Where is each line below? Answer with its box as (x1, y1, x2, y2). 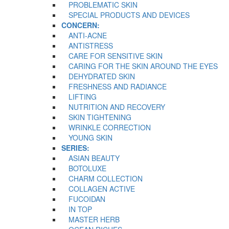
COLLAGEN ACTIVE (61, 183, 135, 194)
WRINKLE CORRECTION (61, 122, 151, 132)
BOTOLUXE (61, 163, 106, 173)
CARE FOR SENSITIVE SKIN (61, 50, 163, 61)
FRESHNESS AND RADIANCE (61, 81, 167, 91)
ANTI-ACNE (61, 30, 107, 40)
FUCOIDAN (61, 193, 105, 204)
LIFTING (61, 91, 97, 102)
